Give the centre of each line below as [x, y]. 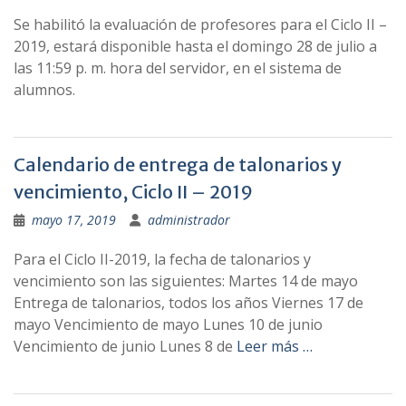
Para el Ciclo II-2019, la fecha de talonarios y [162, 259]
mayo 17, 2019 [74, 220]
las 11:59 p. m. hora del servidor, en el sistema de [178, 68]
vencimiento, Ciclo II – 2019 [133, 192]
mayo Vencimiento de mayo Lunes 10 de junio [168, 324]
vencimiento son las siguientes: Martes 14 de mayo [186, 281]
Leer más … [275, 346]
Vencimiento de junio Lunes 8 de [125, 346]
